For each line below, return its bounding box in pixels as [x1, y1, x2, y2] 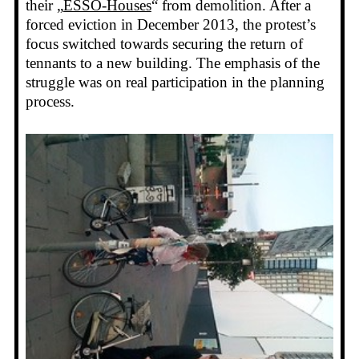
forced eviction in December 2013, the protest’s [25, 15, 316, 33]
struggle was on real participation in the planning [25, 73, 325, 91]
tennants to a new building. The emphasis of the [25, 54, 320, 71]
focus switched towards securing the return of [25, 34, 303, 52]
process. [25, 92, 75, 110]
